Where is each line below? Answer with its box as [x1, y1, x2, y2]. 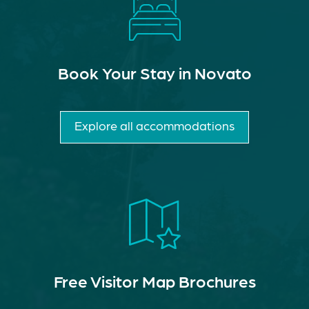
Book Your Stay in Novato [57, 61, 252, 82]
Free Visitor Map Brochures [53, 270, 256, 291]
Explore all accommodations [74, 117, 235, 132]
